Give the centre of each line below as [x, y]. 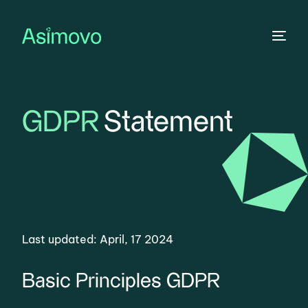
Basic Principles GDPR [124, 282]
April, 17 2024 [137, 239]
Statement [169, 123]
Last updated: [61, 239]
